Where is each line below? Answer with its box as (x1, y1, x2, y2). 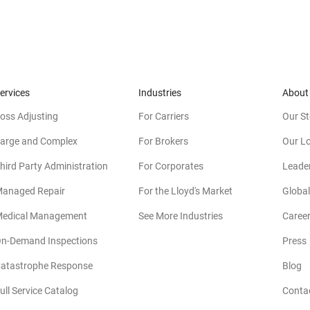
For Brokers (138, 135, 188, 147)
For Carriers (138, 110, 189, 122)
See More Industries (138, 210, 223, 221)
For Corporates (138, 160, 203, 172)
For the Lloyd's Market (138, 185, 232, 197)
